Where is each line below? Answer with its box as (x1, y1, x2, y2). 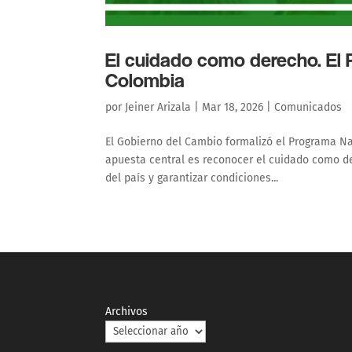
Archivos (105, 305, 148, 319)
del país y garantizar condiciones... (105, 170, 279, 185)
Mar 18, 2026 (202, 100, 264, 114)
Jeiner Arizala (125, 100, 192, 114)
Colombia (105, 67, 185, 92)
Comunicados (274, 100, 343, 114)
